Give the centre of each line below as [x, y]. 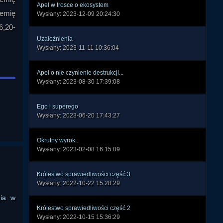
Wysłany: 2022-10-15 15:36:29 [78, 217]
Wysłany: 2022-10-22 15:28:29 [78, 183]
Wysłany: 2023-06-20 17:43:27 [78, 115]
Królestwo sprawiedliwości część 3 [84, 174]
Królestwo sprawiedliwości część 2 [84, 208]
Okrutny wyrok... [58, 140]
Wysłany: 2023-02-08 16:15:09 [78, 149]
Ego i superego [57, 107]
